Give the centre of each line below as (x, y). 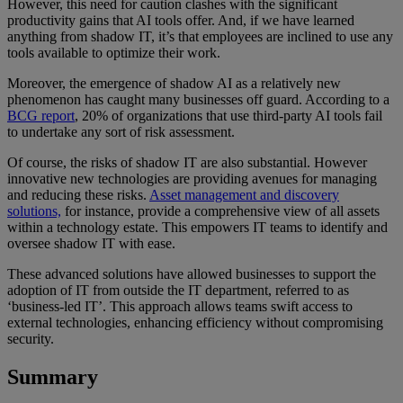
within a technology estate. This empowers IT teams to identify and (197, 228)
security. (31, 339)
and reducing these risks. (78, 195)
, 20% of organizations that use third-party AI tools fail (228, 116)
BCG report (41, 116)
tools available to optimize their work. (114, 53)
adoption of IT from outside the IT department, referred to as (178, 291)
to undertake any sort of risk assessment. (121, 132)
